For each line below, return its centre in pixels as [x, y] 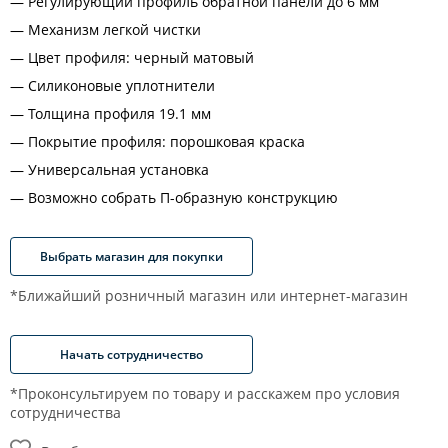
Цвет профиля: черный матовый [141, 57]
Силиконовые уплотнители [121, 85]
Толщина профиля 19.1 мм [119, 113]
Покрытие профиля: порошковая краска [166, 141]
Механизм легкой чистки [114, 29]
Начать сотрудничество [131, 354]
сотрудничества [65, 412]
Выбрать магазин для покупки [131, 256]
